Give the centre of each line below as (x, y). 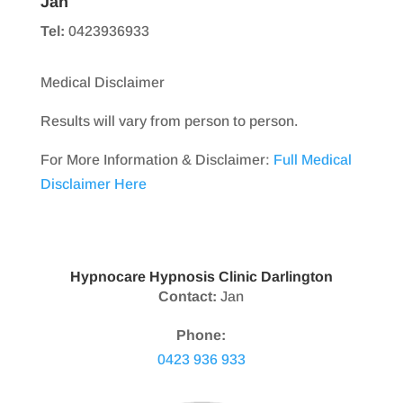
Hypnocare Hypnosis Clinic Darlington (201, 277)
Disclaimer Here (93, 184)
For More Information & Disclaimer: (157, 160)
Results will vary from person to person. (169, 121)
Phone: (201, 336)
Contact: (188, 297)
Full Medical (312, 160)
